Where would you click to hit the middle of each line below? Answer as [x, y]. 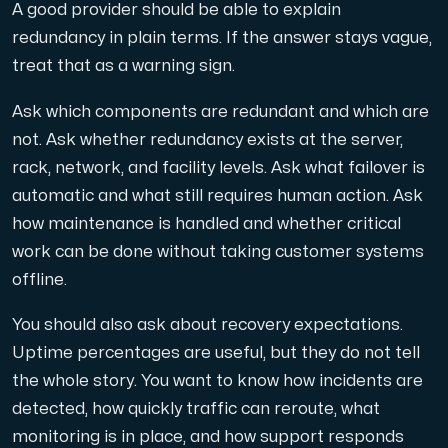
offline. [39, 279]
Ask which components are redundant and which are [220, 111]
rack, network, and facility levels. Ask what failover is [218, 167]
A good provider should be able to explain [176, 10]
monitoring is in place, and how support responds [208, 437]
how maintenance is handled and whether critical [206, 223]
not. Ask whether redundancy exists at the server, [207, 139]
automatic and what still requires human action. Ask [217, 195]
